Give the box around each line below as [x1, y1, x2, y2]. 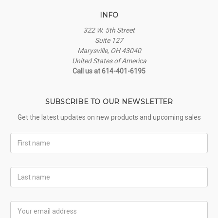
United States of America [72, 57, 146, 65]
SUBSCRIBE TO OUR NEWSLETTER [45, 97, 173, 107]
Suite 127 [95, 36, 123, 45]
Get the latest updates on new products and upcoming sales [17, 113, 201, 122]
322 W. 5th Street [83, 26, 135, 35]
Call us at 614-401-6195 [73, 67, 145, 75]
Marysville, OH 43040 [77, 47, 141, 55]
